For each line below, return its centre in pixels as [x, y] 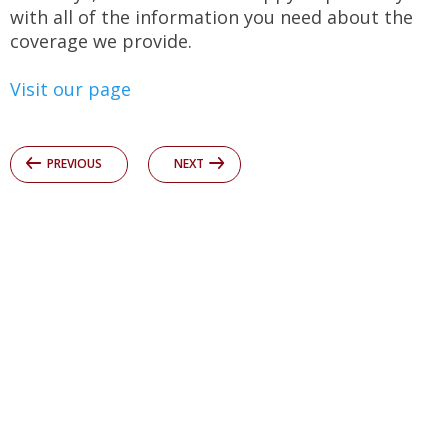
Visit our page [70, 88]
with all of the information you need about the [211, 16]
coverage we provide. [101, 40]
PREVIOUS [74, 163]
